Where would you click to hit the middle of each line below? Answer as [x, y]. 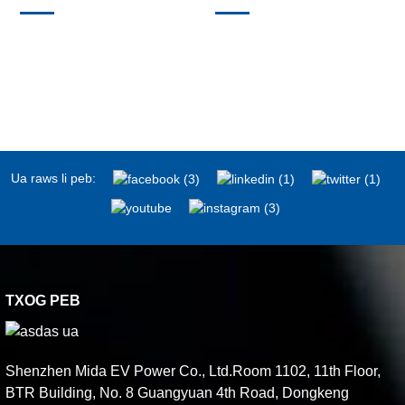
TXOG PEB [43, 300]
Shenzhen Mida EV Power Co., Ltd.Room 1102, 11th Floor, [193, 372]
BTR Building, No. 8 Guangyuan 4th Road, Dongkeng [178, 393]
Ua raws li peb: [53, 178]
